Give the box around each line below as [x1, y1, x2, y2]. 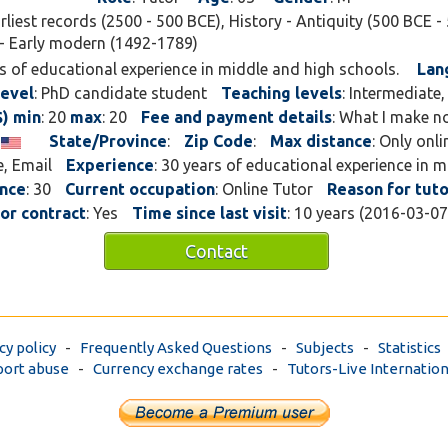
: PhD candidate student [34, 84, 207, 102]
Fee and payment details [141, 108, 332, 126]
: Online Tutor [215, 180, 313, 198]
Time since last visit [132, 204, 287, 222]
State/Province [48, 132, 167, 150]
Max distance [269, 132, 372, 150]
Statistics [378, 339, 441, 356]
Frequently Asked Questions [80, 339, 272, 356]
